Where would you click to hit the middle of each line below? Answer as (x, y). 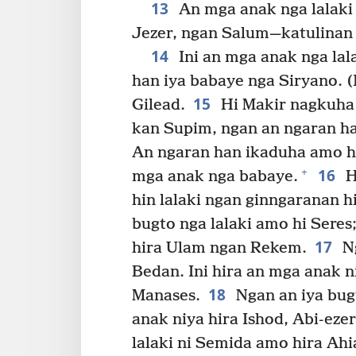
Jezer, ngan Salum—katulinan (242, 33)
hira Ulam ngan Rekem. (219, 248)
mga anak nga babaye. (215, 176)
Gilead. (159, 105)
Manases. (166, 296)
